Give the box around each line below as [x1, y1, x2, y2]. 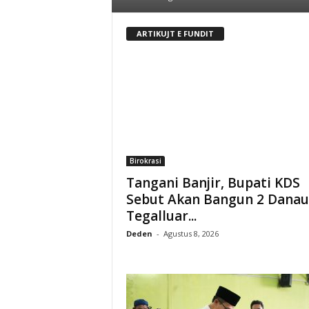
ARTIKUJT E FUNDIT [136, 28, 214, 39]
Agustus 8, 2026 [163, 228, 219, 239]
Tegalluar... [126, 206, 197, 225]
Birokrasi [129, 155, 161, 166]
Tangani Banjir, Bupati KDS [126, 173, 300, 192]
